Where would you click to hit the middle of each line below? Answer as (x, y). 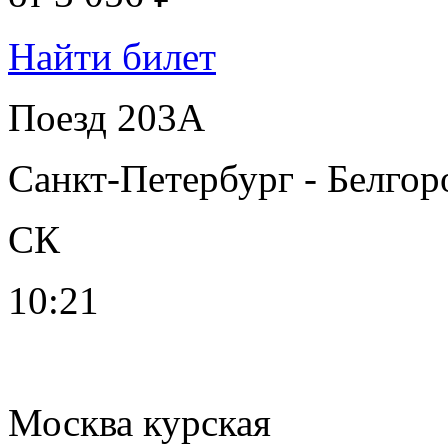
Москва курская (139, 422)
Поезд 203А (106, 117)
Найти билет (112, 56)
